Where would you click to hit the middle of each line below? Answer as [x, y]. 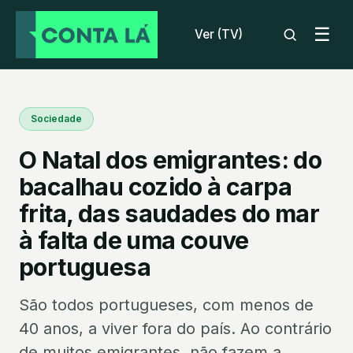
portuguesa [85, 267]
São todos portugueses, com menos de [166, 305]
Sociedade [56, 119]
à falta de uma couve [134, 240]
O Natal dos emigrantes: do [171, 160]
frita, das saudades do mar [169, 214]
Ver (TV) [218, 34]
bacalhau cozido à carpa [156, 187]
